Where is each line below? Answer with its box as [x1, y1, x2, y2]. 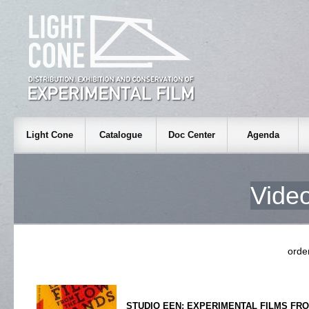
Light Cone [26, 130, 73, 140]
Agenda [246, 130, 279, 140]
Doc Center [168, 130, 215, 140]
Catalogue [99, 130, 142, 140]
